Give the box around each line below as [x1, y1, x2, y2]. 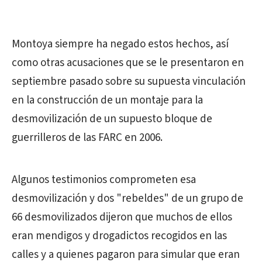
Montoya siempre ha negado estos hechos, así [12, 36, 229, 52]
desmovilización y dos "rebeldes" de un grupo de [12, 191, 243, 206]
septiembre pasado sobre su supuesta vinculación [12, 74, 246, 89]
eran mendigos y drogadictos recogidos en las [12, 228, 227, 244]
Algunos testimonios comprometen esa [12, 172, 196, 188]
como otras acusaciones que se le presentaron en [12, 55, 244, 71]
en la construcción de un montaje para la [12, 92, 203, 108]
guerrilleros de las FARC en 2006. [12, 130, 163, 146]
